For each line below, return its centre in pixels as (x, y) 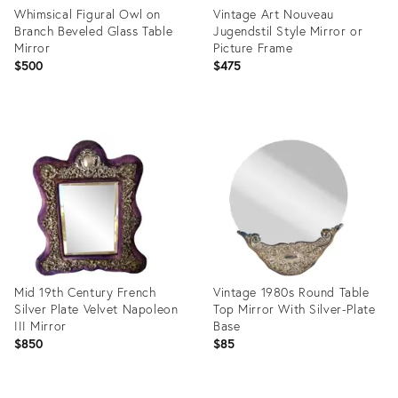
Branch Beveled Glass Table (94, 31)
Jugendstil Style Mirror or (288, 31)
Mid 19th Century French (85, 292)
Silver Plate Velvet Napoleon (96, 309)
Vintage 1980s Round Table (291, 292)
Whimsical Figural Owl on (88, 14)
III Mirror (40, 326)
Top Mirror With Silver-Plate (295, 309)
